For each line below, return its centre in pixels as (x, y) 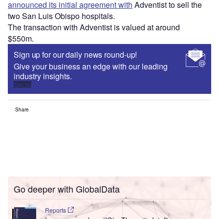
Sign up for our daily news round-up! (76, 54)
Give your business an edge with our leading (91, 66)
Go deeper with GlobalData (67, 188)
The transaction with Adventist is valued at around (94, 27)
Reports (56, 210)
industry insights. (44, 76)
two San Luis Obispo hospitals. (62, 16)
